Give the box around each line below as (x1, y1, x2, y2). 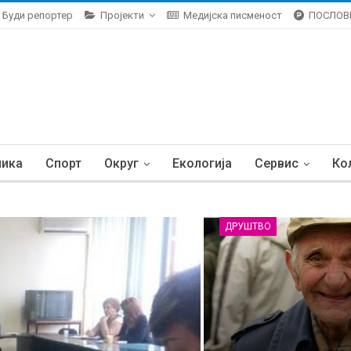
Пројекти (100, 9, 144, 21)
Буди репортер (2, 9, 73, 21)
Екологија (172, 156, 232, 171)
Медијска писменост (183, 9, 282, 21)
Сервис (255, 156, 299, 171)
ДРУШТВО (224, 221, 271, 232)
